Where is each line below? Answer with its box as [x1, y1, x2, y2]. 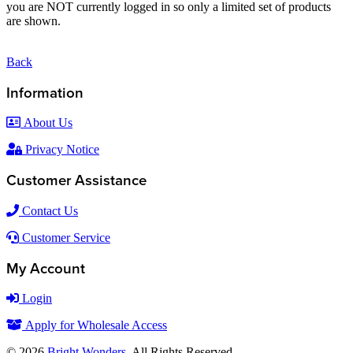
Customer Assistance [6, 172, 147, 190]
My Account [6, 259, 85, 277]
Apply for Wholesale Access [22, 318, 167, 333]
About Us [20, 116, 72, 130]
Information [6, 84, 84, 102]
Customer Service [19, 230, 110, 244]
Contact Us [19, 203, 78, 217]
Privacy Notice [22, 143, 99, 157]
